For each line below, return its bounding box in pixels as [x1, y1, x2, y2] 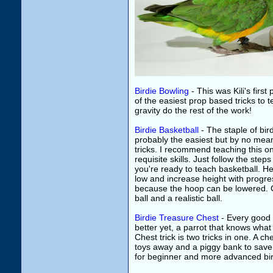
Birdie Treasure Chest [135, 213, 219, 222]
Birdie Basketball [135, 125, 199, 135]
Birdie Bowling [135, 86, 189, 96]
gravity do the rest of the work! [135, 105, 252, 115]
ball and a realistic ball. [135, 193, 222, 203]
